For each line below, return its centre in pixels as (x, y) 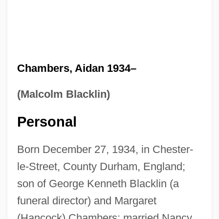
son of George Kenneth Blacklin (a (98, 183)
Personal (47, 121)
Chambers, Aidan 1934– (77, 68)
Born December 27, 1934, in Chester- (105, 149)
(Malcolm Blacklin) (63, 94)
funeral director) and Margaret (87, 200)
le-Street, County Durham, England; (101, 166)
